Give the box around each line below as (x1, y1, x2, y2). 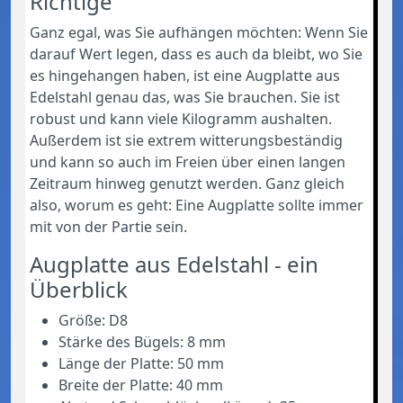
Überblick (30, 273, 128, 304)
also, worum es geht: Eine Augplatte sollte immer (30, 194, 363, 215)
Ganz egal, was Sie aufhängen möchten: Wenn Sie (30, 22, 368, 42)
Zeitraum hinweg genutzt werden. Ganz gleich (30, 173, 345, 193)
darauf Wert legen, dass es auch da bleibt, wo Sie (30, 43, 363, 64)
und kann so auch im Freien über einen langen (30, 151, 345, 172)
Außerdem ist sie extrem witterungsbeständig (30, 130, 343, 150)
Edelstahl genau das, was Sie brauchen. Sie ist (30, 86, 340, 107)
